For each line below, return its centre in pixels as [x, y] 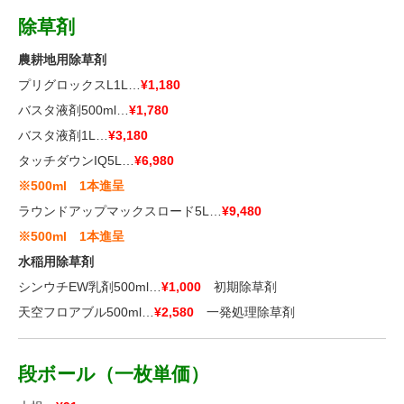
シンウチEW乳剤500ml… [90, 287]
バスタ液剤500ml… [73, 110]
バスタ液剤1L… [63, 135]
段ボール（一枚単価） [114, 374]
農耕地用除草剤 [62, 60]
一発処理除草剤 [244, 312]
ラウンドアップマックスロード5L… [120, 211]
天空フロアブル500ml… [86, 312]
